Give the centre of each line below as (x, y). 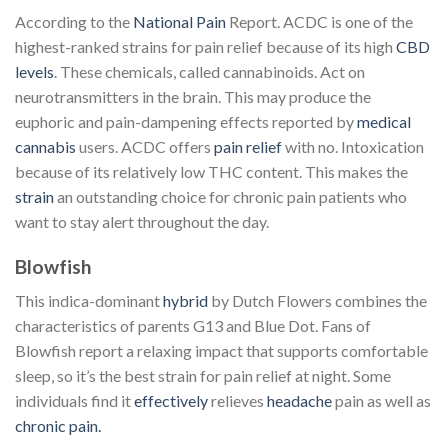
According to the (74, 21)
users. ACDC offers (145, 146)
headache (301, 401)
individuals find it (74, 401)
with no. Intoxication (353, 146)
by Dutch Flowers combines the (319, 301)
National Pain (179, 21)
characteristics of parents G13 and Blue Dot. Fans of (193, 326)
